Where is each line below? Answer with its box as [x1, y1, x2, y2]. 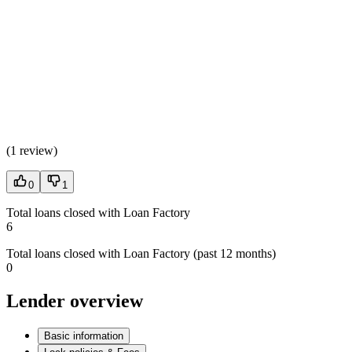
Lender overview [6, 290, 143, 311]
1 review [10, 143, 53, 157]
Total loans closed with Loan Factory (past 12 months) [6, 246, 276, 260]
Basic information [44, 329, 123, 342]
